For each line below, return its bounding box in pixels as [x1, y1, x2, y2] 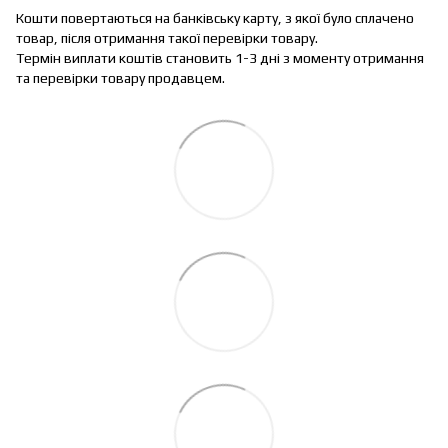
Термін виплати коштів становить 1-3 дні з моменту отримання [16, 49, 424, 66]
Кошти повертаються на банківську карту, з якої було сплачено [16, 9, 414, 26]
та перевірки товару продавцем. [16, 69, 225, 86]
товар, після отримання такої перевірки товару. [16, 29, 318, 46]
